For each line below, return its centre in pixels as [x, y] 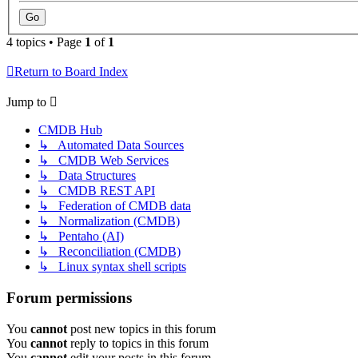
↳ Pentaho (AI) [81, 237]
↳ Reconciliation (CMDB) [109, 252]
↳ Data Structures [87, 176]
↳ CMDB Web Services [103, 161]
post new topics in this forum [141, 328]
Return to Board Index [71, 72]
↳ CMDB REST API [97, 191]
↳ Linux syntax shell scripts [112, 267]
